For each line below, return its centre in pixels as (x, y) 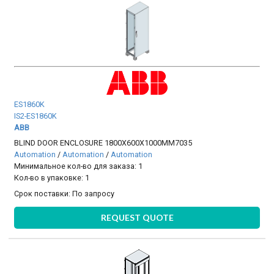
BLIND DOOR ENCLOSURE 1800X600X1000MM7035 (103, 143)
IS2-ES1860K (36, 116)
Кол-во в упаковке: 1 (52, 178)
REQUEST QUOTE (137, 218)
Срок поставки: (43, 193)
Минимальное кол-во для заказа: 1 (79, 166)
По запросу (94, 193)
